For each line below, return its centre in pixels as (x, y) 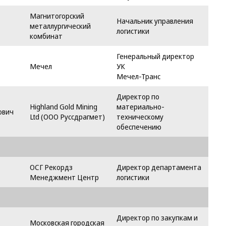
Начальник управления (155, 21)
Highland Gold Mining (64, 106)
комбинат (46, 36)
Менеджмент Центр (64, 177)
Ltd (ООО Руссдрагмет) (67, 117)
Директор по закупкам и (157, 217)
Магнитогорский (57, 16)
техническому (140, 117)
